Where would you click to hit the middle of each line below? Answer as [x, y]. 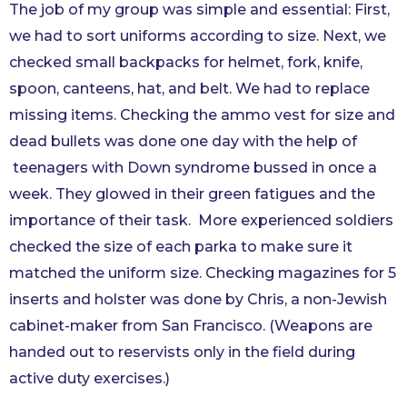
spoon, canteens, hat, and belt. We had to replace [189, 89]
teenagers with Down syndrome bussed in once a [193, 168]
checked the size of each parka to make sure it [181, 247]
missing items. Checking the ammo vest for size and [202, 115]
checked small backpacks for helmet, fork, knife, [186, 62]
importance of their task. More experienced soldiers [201, 220]
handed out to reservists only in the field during [182, 352]
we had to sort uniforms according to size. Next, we [198, 36]
